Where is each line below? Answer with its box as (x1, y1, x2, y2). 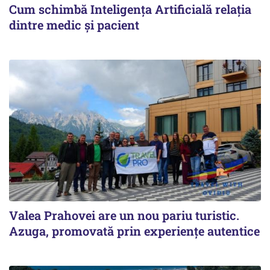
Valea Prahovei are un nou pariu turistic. (9, 207, 239, 223)
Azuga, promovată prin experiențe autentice (9, 222, 260, 239)
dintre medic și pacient (9, 16, 139, 33)
